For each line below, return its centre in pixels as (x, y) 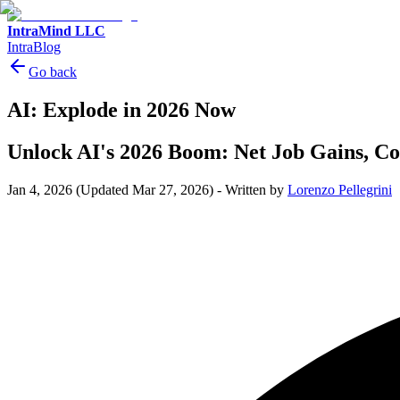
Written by (254, 189)
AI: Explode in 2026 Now (121, 109)
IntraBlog (34, 47)
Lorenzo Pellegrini (340, 189)
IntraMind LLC (56, 31)
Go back (53, 72)
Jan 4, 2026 (40, 189)
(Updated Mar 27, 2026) (145, 189)
